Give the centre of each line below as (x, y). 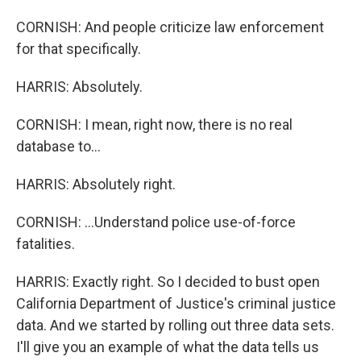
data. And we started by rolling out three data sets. (175, 325)
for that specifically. (79, 49)
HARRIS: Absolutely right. (96, 184)
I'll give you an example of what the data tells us (168, 347)
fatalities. (46, 244)
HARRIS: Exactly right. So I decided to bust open (168, 282)
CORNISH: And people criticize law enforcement (170, 27)
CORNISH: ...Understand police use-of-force (156, 222)
